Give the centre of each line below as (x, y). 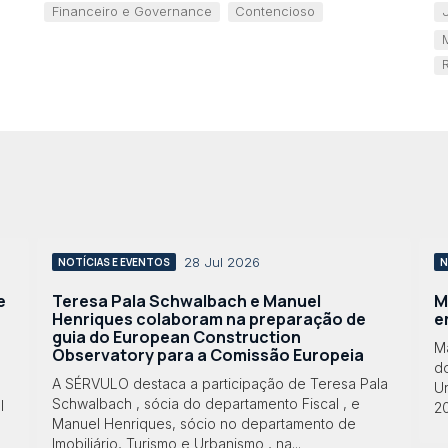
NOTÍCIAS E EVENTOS (113, 261)
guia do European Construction (176, 336)
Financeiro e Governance (131, 10)
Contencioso (275, 10)
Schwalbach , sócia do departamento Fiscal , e (205, 404)
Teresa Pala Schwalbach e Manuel (186, 300)
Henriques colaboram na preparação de (208, 318)
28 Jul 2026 (221, 261)
